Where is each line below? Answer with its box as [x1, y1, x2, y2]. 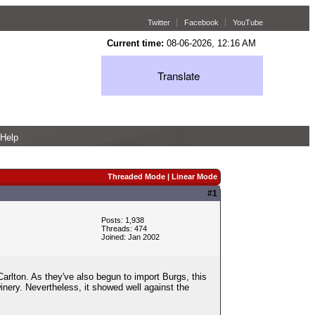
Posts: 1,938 [101, 215, 144, 224]
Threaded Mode [107, 172, 165, 181]
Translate [157, 68, 200, 84]
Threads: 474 [101, 224, 147, 233]
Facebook [184, 18, 219, 27]
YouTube [232, 18, 263, 27]
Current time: [106, 38, 164, 49]
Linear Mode [171, 172, 217, 181]
